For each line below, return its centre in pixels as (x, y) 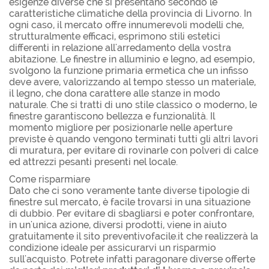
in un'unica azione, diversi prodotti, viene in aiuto (118, 225)
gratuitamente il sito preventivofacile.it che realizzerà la (134, 236)
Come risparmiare (50, 179)
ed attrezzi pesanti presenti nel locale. (93, 162)
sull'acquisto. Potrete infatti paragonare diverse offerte (132, 259)
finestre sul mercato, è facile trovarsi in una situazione (130, 202)
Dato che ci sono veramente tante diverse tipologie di (129, 190)
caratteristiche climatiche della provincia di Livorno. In (130, 13)
